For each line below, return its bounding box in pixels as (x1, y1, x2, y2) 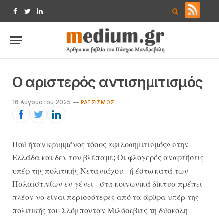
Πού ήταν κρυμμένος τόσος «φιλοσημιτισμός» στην (12, 139, 189, 149)
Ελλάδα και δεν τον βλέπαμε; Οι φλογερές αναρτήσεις (12, 153, 204, 162)
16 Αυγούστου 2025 (12, 98, 71, 106)
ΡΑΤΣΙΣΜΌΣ (81, 99, 114, 106)
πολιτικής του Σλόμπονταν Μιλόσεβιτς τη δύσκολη (12, 205, 188, 215)
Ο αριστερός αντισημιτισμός (12, 73, 203, 90)
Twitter (26, 11, 49, 20)
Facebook (14, 11, 48, 20)
